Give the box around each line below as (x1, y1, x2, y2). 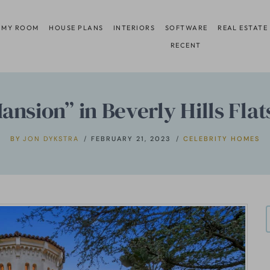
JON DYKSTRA (23, 134, 80, 143)
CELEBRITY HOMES (183, 134, 260, 143)
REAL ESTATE (218, 23, 268, 32)
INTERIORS (113, 23, 155, 32)
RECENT (170, 40, 201, 49)
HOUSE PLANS (49, 23, 104, 32)
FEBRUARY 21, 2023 (91, 134, 172, 143)
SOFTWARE (165, 23, 208, 32)
